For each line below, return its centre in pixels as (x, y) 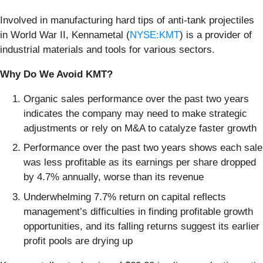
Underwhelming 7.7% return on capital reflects (125, 197)
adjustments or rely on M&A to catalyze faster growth (140, 128)
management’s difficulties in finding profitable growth (138, 211)
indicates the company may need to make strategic (135, 113)
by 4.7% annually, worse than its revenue (114, 177)
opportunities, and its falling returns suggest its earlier (141, 226)
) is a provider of (216, 35)
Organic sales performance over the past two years (136, 99)
